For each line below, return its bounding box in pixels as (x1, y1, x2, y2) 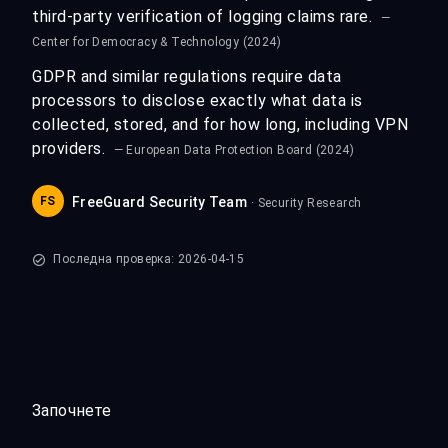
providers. (32, 139, 110, 158)
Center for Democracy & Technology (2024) (32, 35, 281, 49)
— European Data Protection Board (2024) (113, 143, 355, 157)
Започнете (32, 401, 112, 420)
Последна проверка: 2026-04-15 (50, 252, 244, 266)
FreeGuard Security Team (72, 194, 247, 210)
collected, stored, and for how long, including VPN (32, 115, 408, 134)
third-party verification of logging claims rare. (32, 7, 377, 26)
